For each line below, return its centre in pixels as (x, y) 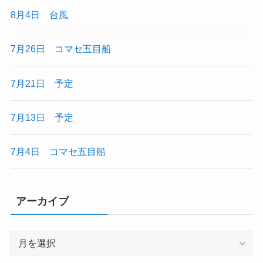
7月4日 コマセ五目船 (58, 152)
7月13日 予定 (42, 117)
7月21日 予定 (42, 83)
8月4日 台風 (39, 15)
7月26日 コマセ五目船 (60, 49)
